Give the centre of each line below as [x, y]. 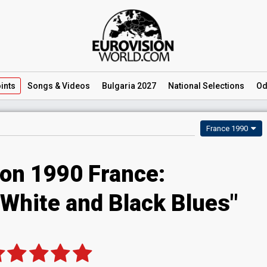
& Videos [72, 86]
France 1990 [227, 128]
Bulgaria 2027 [129, 86]
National [184, 86]
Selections [223, 86]
